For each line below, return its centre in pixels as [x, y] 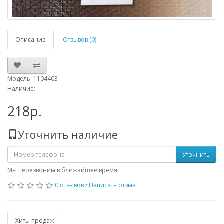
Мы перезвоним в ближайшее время [62, 170]
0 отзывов [69, 185]
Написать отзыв [112, 185]
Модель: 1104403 [33, 79]
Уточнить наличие [68, 135]
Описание [31, 40]
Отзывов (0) [80, 40]
